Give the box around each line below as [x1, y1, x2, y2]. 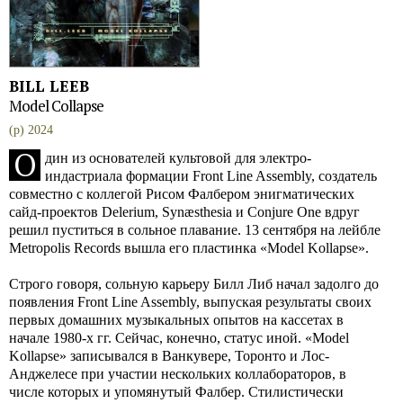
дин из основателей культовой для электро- [45, 150, 311, 166]
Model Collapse [9, 95, 103, 116]
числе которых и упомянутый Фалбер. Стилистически [9, 384, 344, 399]
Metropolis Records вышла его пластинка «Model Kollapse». [9, 240, 369, 255]
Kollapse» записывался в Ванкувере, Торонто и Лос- [9, 348, 329, 363]
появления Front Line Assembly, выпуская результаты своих [9, 294, 372, 309]
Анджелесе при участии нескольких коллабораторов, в [9, 366, 346, 381]
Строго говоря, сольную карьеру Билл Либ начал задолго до [9, 276, 379, 291]
